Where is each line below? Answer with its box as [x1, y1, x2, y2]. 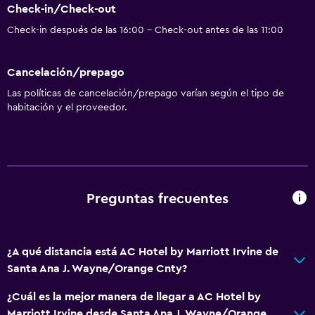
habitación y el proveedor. [7, 102, 127, 112]
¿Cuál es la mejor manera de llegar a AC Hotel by [7, 290, 261, 302]
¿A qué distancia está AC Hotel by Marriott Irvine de [7, 245, 278, 257]
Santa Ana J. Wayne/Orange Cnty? [7, 262, 187, 274]
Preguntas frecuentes [86, 192, 229, 207]
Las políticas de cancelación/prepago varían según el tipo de [7, 88, 284, 98]
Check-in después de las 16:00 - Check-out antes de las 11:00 [7, 25, 283, 36]
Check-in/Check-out [7, 4, 116, 15]
